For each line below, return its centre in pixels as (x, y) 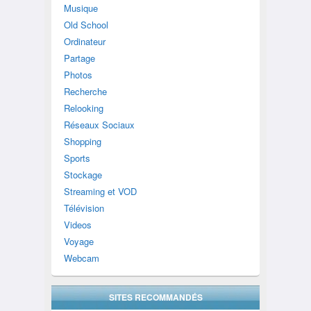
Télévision (84, 208)
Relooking (83, 108)
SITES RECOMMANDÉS (155, 297)
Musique (81, 8)
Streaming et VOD (100, 192)
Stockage (83, 175)
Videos (77, 225)
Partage (79, 58)
